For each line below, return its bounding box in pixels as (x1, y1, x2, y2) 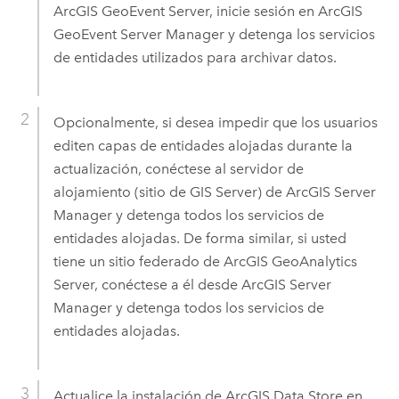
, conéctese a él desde (94, 275, 241, 293)
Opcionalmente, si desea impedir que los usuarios (53, 113, 378, 131)
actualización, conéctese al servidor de (53, 159, 304, 177)
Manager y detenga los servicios (161, 25, 375, 43)
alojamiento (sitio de (53, 183, 190, 200)
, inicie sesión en (208, 2, 318, 20)
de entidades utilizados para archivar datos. (53, 48, 337, 66)
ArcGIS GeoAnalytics (223, 252, 357, 270)
